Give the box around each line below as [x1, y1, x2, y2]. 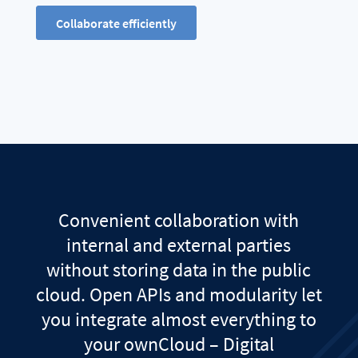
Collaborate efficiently [55, 14, 177, 31]
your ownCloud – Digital [83, 331, 274, 356]
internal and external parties [66, 232, 292, 257]
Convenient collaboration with [58, 207, 300, 233]
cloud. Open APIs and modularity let [35, 281, 322, 307]
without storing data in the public [46, 257, 312, 282]
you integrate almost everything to [41, 306, 316, 332]
